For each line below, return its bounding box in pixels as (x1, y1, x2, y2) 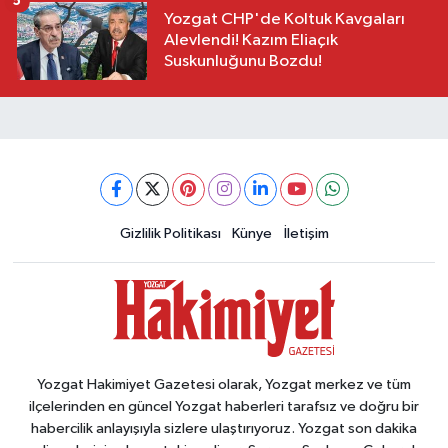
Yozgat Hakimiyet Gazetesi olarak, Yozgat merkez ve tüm (37, 376, 411, 392)
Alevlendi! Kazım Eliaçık (164, 32, 338, 50)
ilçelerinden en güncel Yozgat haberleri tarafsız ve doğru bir (29, 398, 419, 414)
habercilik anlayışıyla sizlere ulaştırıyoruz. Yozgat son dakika (31, 420, 417, 436)
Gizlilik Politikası (119, 225, 221, 241)
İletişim (283, 225, 329, 241)
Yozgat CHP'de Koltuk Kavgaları (164, 11, 405, 29)
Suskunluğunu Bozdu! (164, 53, 322, 71)
